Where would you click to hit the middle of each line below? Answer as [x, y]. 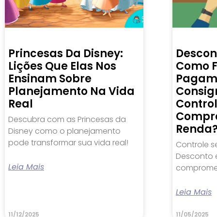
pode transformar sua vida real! [68, 142]
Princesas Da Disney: [66, 53]
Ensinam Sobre [50, 78]
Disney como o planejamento [64, 131]
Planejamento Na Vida [71, 91]
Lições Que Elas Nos [62, 66]
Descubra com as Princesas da [67, 119]
